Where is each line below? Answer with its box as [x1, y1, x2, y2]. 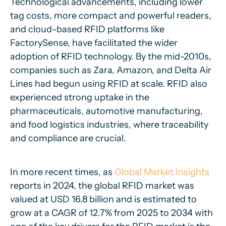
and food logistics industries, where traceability [10, 119, 208, 130]
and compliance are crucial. [10, 133, 128, 144]
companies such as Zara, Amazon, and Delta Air [10, 65, 211, 76]
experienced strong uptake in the [10, 92, 149, 103]
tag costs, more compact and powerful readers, [10, 10, 211, 21]
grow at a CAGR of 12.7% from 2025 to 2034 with [10, 207, 213, 218]
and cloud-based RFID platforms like [10, 24, 164, 35]
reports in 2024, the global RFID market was [10, 180, 194, 191]
